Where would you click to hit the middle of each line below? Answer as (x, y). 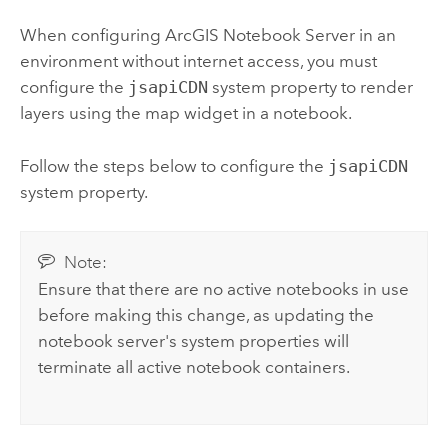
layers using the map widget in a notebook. (185, 113)
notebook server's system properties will (194, 341)
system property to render (310, 87)
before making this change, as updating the (206, 315)
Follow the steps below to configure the (173, 165)
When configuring (92, 35)
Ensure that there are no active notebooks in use (224, 289)
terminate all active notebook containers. (194, 367)
